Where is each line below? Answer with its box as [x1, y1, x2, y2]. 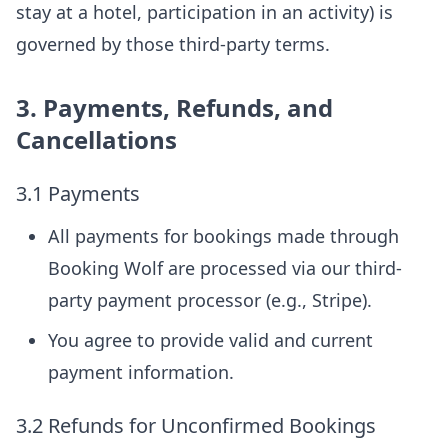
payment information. [48, 360, 234, 384]
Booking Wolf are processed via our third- [48, 256, 402, 280]
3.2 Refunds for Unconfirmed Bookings [16, 412, 376, 439]
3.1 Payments [16, 180, 140, 207]
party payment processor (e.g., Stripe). [48, 288, 372, 312]
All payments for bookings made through [48, 224, 399, 248]
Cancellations [16, 123, 177, 156]
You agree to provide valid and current [48, 328, 373, 352]
